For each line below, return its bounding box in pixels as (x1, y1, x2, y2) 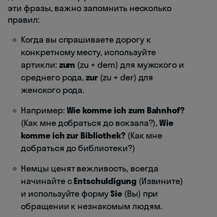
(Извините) (136, 175, 184, 186)
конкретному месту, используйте (21, 46, 156, 58)
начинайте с (21, 175, 74, 186)
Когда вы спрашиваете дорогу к (21, 33, 151, 45)
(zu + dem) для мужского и (75, 59, 185, 70)
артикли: (21, 59, 59, 70)
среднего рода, (21, 71, 86, 83)
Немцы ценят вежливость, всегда (21, 162, 158, 174)
